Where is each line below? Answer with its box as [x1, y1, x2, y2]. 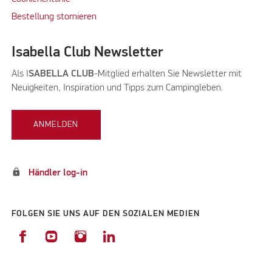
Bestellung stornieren [11, 12, 97, 22]
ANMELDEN [33, 120, 79, 129]
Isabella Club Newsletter [11, 45, 163, 59]
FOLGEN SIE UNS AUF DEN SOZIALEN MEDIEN [11, 209, 200, 218]
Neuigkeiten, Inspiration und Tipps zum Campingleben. [11, 83, 223, 93]
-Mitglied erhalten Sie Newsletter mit [93, 69, 242, 80]
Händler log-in [28, 168, 87, 178]
